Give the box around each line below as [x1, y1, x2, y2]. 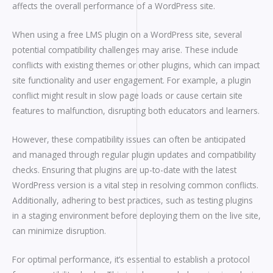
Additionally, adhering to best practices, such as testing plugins [12, 194, 253, 206]
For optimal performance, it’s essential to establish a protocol [12, 253, 250, 265]
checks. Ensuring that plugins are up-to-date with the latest [12, 163, 236, 175]
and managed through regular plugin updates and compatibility [12, 148, 256, 160]
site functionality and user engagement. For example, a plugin [12, 74, 251, 86]
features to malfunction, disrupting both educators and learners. [12, 104, 260, 116]
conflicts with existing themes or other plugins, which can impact [12, 58, 260, 71]
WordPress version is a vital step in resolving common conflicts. [12, 179, 258, 191]
